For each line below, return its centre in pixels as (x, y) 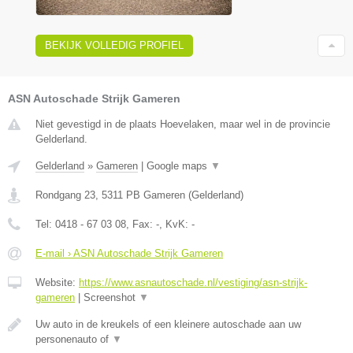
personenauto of (74, 339)
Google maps (178, 165)
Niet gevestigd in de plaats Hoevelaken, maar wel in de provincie (183, 124)
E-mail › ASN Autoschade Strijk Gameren (129, 253)
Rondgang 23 (65, 195)
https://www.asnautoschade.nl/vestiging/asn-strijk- (193, 282)
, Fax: (141, 224)
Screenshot (111, 297)
